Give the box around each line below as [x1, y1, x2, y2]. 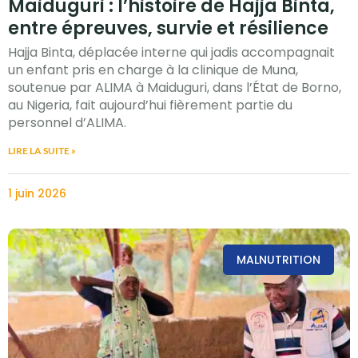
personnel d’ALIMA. [8, 113, 126, 133]
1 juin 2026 [8, 185, 66, 202]
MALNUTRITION [237, 251, 321, 268]
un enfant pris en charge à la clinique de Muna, [8, 61, 298, 80]
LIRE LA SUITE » [8, 145, 76, 157]
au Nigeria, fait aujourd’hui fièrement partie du [8, 96, 292, 115]
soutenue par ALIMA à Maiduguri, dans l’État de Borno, [8, 78, 341, 97]
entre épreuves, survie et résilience [8, 16, 328, 42]
